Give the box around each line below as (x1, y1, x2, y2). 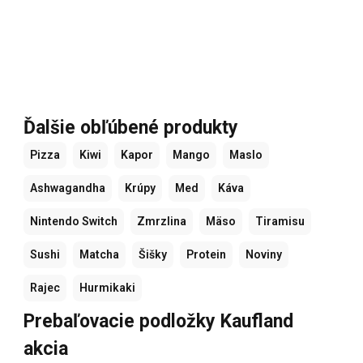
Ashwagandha (30, 181, 105, 194)
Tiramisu (255, 214, 305, 228)
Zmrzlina (137, 214, 186, 228)
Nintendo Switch (30, 214, 117, 228)
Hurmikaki (79, 280, 135, 294)
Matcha (79, 247, 119, 261)
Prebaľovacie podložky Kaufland (23, 310, 293, 332)
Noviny (246, 247, 282, 261)
